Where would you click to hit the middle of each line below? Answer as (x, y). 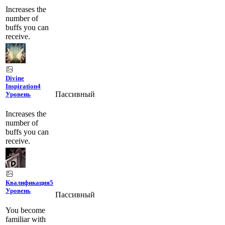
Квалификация (28, 182)
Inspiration (21, 86)
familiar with (26, 219)
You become (25, 210)
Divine (15, 78)
